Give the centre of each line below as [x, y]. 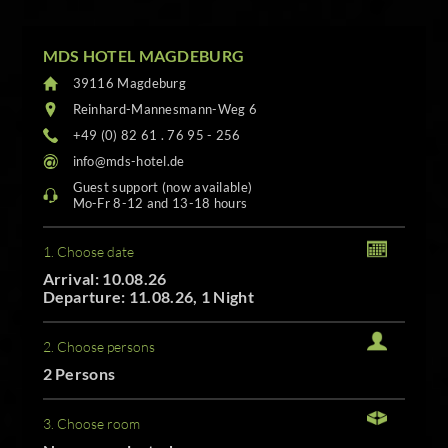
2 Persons [79, 374]
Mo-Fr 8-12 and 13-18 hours [160, 203]
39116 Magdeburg [129, 83]
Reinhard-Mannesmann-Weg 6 [165, 109]
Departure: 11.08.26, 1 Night [148, 297]
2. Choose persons [98, 347]
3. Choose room [91, 424]
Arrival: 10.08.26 [104, 279]
